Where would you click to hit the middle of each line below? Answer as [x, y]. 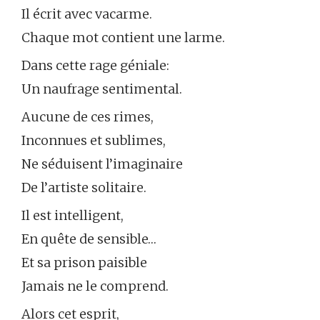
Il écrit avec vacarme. [87, 14]
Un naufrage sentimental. [102, 89]
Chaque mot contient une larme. [123, 38]
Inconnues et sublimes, [94, 141]
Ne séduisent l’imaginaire [102, 164]
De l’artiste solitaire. [84, 188]
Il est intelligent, [72, 216]
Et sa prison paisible [84, 263]
